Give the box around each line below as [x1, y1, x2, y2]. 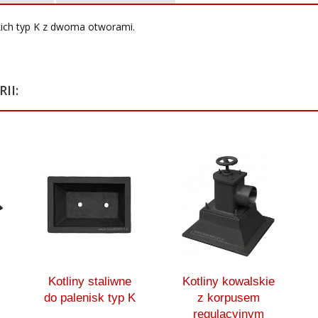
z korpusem [197, 290, 260, 305]
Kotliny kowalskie [182, 274, 275, 288]
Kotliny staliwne [48, 274, 131, 288]
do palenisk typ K [44, 290, 136, 305]
